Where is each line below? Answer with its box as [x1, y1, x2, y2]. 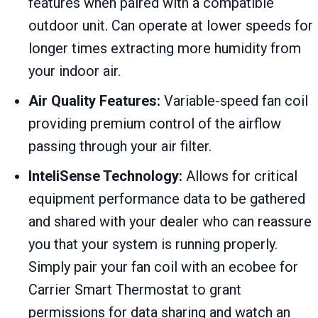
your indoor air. [28, 62, 121, 80]
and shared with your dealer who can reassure [28, 213, 312, 231]
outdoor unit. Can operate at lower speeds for [28, 17, 313, 35]
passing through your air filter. [28, 138, 212, 155]
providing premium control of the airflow [28, 115, 281, 133]
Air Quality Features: [28, 92, 160, 110]
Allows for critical [182, 168, 297, 185]
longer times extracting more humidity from [28, 40, 301, 57]
